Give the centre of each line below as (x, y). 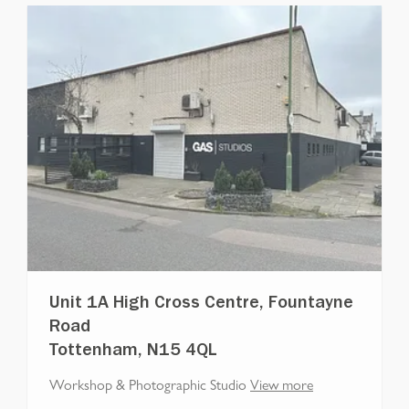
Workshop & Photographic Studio (148, 383)
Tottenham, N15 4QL (133, 352)
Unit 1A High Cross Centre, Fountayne (201, 304)
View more (282, 383)
